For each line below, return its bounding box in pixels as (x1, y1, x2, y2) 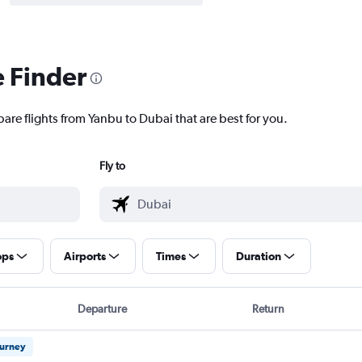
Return (252, 302, 285, 316)
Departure (77, 302, 127, 316)
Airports (63, 250, 106, 263)
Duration (235, 250, 281, 263)
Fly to (99, 159, 125, 173)
